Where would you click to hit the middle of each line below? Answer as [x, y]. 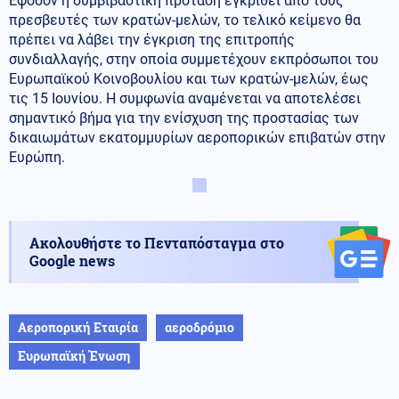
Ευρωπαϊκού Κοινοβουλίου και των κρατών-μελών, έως [189, 78]
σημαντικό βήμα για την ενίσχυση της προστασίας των [184, 118]
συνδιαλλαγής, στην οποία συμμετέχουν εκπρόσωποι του [194, 59]
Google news [72, 260]
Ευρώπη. [37, 157]
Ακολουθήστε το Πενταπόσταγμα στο [157, 242]
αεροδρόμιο [199, 327]
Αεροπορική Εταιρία [78, 327]
